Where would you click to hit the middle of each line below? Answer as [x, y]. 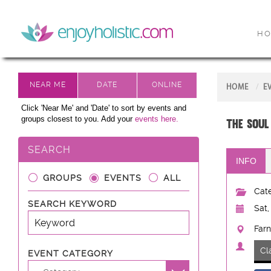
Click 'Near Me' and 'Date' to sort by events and [104, 108]
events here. [157, 119]
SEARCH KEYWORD [72, 204]
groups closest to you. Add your [78, 119]
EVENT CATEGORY [70, 253]
